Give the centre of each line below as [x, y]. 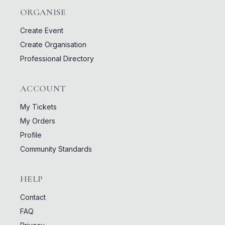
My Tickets [38, 106]
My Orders [38, 121]
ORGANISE [43, 12]
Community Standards [56, 149]
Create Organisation [53, 44]
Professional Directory [57, 58]
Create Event [42, 30]
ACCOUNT [43, 88]
